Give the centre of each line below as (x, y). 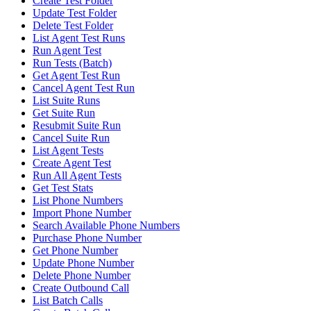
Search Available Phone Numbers (106, 226)
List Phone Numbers (78, 201)
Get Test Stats (63, 188)
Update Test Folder (75, 13)
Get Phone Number (75, 251)
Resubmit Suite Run (77, 126)
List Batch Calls (68, 301)
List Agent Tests (68, 151)
